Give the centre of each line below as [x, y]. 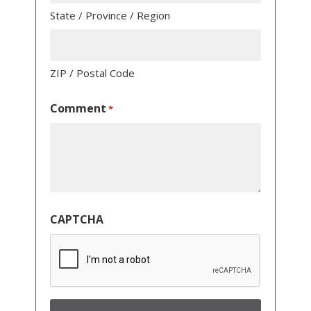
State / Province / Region [110, 16]
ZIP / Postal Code [92, 73]
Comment [78, 109]
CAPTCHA [76, 220]
